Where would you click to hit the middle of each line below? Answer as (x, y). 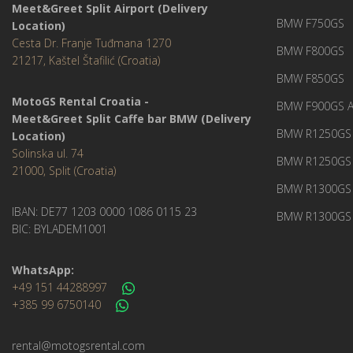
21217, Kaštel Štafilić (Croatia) (86, 60)
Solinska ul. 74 (48, 153)
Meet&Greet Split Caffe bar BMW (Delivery (132, 118)
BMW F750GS (310, 23)
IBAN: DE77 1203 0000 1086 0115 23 (104, 211)
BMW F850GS (310, 78)
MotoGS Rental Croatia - (80, 101)
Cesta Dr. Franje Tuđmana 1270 (91, 43)
